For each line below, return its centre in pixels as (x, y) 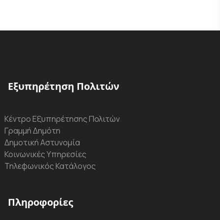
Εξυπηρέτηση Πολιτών (64, 86)
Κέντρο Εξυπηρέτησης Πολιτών (62, 119)
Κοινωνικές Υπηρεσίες (45, 154)
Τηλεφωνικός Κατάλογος (50, 166)
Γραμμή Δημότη (32, 131)
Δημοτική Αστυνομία (42, 142)
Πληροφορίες (41, 202)
